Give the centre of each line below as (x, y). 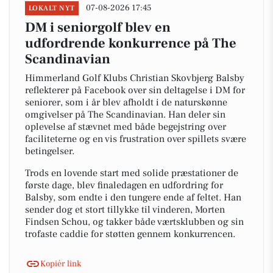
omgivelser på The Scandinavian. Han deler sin (125, 115)
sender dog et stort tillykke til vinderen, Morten (125, 210)
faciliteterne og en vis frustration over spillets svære (136, 139)
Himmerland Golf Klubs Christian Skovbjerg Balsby (135, 78)
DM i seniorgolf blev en (98, 27)
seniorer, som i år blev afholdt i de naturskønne (126, 102)
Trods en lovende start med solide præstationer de (132, 173)
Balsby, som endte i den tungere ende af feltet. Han (133, 197)
